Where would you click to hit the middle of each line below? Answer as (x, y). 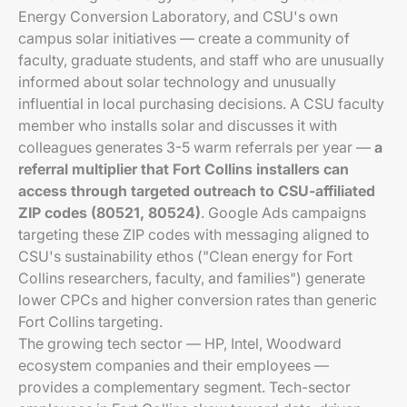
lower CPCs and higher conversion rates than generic (198, 300)
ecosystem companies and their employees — (174, 365)
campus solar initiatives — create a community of (184, 38)
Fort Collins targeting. (90, 322)
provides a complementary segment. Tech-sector (184, 387)
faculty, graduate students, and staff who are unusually (201, 60)
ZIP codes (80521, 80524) (109, 213)
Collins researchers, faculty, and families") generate (192, 278)
